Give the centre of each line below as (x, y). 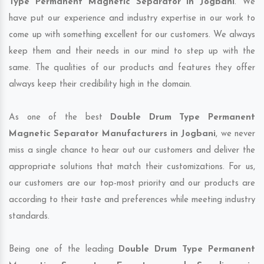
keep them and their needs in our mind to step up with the (132, 52)
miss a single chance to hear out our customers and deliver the (132, 151)
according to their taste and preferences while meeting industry (132, 200)
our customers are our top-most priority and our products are (132, 184)
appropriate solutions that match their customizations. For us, (132, 167)
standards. (29, 217)
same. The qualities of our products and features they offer (132, 68)
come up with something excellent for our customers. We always (132, 35)
